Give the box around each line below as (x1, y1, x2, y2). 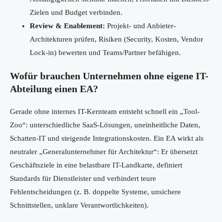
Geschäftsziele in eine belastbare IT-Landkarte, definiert (10, 161, 182, 169)
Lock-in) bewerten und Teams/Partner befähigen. (30, 49, 181, 57)
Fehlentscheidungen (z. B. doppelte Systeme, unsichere (10, 188, 181, 196)
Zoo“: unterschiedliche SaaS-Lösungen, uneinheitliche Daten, (10, 121, 200, 129)
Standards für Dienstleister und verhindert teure (10, 174, 156, 183)
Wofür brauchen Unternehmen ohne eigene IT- (10, 70, 209, 82)
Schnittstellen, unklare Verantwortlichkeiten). (10, 201, 149, 210)
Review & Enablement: (30, 22, 105, 30)
